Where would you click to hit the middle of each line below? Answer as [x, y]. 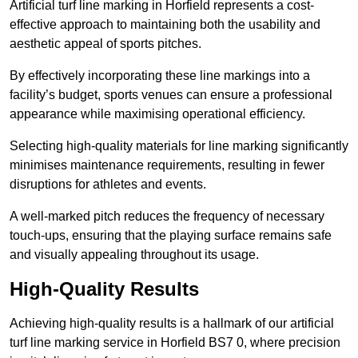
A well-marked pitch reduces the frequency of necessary [167, 217]
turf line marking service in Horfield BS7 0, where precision [175, 343]
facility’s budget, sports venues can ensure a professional [171, 95]
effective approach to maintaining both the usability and [165, 25]
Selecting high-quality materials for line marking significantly [179, 146]
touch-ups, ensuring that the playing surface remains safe [171, 236]
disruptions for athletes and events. [108, 185]
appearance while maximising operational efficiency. [157, 114]
